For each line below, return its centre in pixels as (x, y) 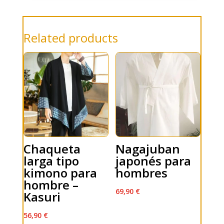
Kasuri (42, 197)
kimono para (60, 173)
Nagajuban (148, 149)
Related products (70, 38)
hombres (142, 173)
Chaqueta (52, 149)
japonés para (153, 161)
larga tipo (51, 161)
